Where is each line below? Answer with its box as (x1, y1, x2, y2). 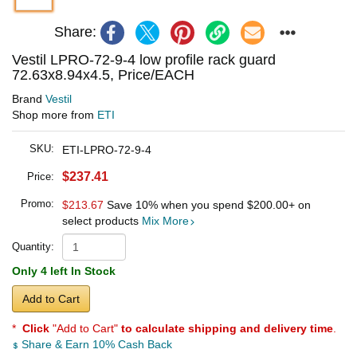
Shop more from (12, 108, 97, 121)
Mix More (142, 214, 189, 227)
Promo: (21, 197, 54, 210)
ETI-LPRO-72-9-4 (62, 143, 151, 156)
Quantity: (12, 240, 54, 253)
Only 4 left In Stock (12, 264, 116, 277)
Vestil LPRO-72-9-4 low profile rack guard (12, 51, 276, 68)
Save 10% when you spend (104, 198, 247, 211)
